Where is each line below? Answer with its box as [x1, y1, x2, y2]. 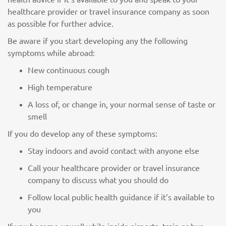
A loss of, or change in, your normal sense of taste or [28, 99, 215, 109]
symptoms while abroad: [8, 47, 95, 58]
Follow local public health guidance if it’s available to [28, 192, 214, 202]
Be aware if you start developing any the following [8, 35, 188, 45]
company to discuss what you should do [28, 175, 168, 185]
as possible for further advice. [8, 18, 114, 28]
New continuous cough [28, 65, 109, 75]
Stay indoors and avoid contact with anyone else [28, 145, 199, 155]
